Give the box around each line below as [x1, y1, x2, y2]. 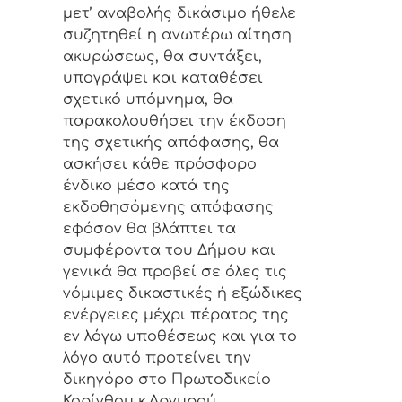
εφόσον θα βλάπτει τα [63, 220, 236, 237]
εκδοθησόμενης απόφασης [63, 198, 274, 215]
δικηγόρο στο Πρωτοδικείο [63, 371, 271, 388]
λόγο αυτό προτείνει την [63, 349, 251, 366]
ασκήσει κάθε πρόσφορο [63, 155, 257, 172]
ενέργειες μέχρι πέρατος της [63, 306, 289, 323]
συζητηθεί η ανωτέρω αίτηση [63, 26, 292, 43]
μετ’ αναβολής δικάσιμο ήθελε [63, 4, 296, 22]
